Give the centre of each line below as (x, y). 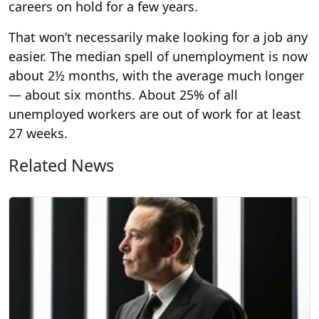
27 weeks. (38, 133)
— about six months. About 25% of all (123, 94)
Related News (61, 165)
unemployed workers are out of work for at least (155, 114)
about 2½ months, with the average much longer (156, 75)
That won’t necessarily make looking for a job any (158, 37)
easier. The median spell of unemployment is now (158, 56)
